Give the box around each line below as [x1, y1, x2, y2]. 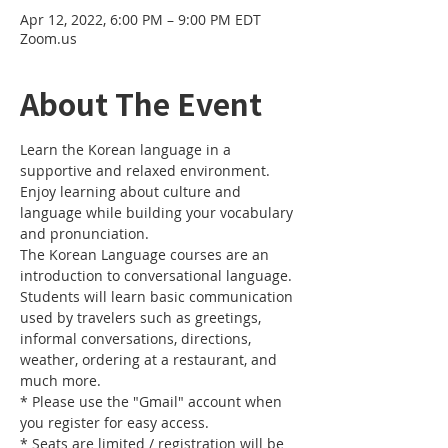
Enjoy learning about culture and [20, 182, 245, 201]
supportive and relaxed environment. [20, 161, 274, 180]
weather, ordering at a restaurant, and [20, 350, 281, 369]
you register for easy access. [20, 413, 209, 432]
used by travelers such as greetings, [20, 308, 265, 327]
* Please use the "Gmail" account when [20, 392, 286, 411]
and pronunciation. [20, 224, 153, 243]
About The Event [20, 81, 262, 125]
